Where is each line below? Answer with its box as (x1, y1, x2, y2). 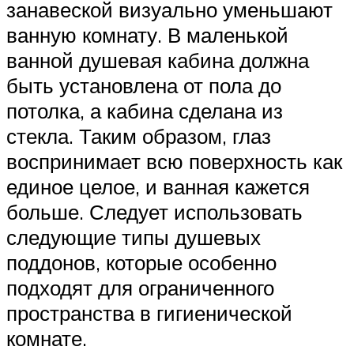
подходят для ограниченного (6, 275, 274, 301)
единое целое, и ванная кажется (6, 174, 310, 200)
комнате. (6, 326, 87, 352)
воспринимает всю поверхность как (6, 149, 342, 175)
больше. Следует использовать (6, 199, 303, 225)
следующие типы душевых (6, 224, 261, 250)
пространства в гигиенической (6, 300, 292, 326)
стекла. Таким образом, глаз (6, 123, 271, 149)
